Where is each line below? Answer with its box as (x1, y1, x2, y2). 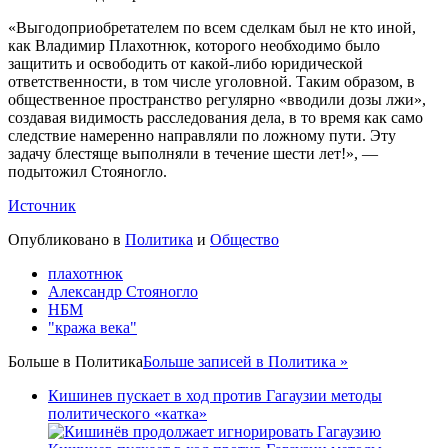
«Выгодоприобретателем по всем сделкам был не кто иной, (8, 19, 416, 37)
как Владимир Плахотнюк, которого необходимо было (8, 37, 380, 55)
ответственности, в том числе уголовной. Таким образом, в (8, 73, 415, 91)
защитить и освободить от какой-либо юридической (8, 55, 363, 73)
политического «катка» (48, 405, 207, 423)
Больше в (8, 353, 75, 371)
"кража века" (48, 319, 137, 337)
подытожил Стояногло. (8, 163, 167, 181)
